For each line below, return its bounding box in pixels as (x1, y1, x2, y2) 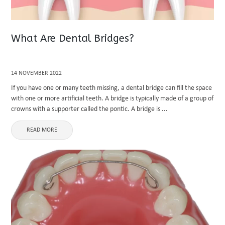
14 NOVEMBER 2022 (11, 70, 62, 76)
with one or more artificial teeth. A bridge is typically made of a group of (11, 95, 214, 102)
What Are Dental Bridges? (11, 33, 135, 44)
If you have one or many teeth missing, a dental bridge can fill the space (11, 84, 212, 92)
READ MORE (27, 127, 58, 133)
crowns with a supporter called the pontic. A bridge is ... (11, 105, 168, 113)
